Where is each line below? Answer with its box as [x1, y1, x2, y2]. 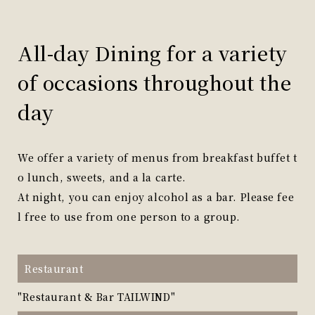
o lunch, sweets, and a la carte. [18, 170, 186, 184]
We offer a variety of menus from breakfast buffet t [18, 150, 297, 165]
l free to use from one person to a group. [18, 210, 240, 224]
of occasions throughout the [18, 68, 292, 96]
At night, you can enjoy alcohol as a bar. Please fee [18, 190, 295, 204]
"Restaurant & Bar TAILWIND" [18, 290, 176, 304]
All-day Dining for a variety [18, 39, 288, 67]
